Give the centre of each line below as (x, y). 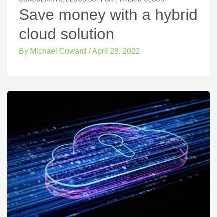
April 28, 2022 (116, 51)
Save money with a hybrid (108, 15)
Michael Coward (57, 51)
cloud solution (67, 34)
